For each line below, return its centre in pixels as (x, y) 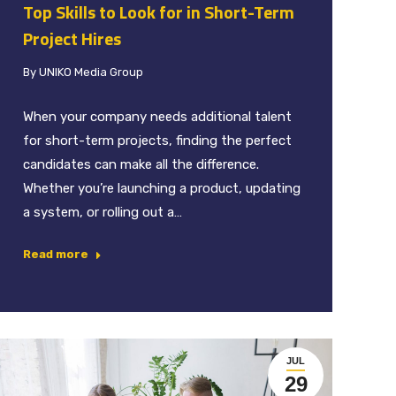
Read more (56, 254)
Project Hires (72, 38)
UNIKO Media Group (91, 72)
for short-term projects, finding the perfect (157, 140)
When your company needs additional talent (157, 116)
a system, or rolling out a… (103, 212)
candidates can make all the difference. (141, 164)
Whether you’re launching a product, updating (162, 188)
